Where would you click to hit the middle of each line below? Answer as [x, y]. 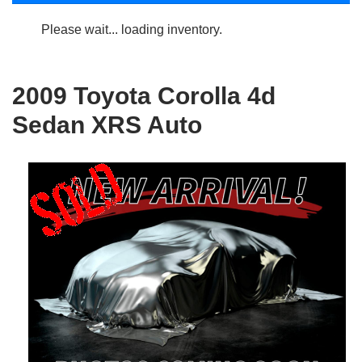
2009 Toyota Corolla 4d [144, 96]
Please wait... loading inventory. [132, 30]
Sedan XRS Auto [107, 125]
